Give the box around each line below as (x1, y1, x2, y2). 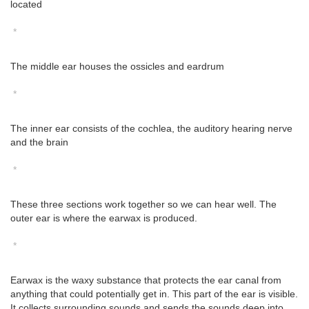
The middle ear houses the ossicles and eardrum (10, 61, 224, 72)
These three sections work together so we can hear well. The (10, 199, 277, 210)
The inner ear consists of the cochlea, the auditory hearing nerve (10, 123, 292, 134)
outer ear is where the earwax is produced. (10, 212, 197, 224)
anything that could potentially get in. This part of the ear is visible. (10, 288, 298, 300)
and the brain (10, 137, 68, 148)
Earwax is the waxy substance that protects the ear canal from (10, 275, 281, 286)
